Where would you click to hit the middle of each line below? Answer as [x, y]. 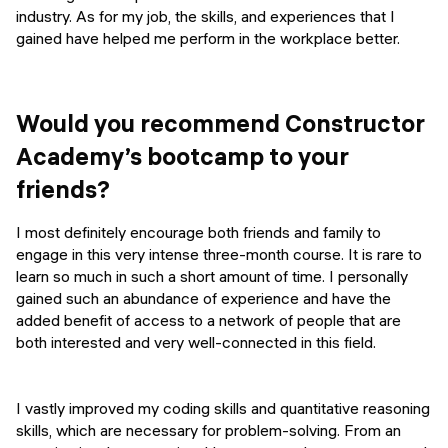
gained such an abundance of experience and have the [203, 297]
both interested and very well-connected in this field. [196, 341]
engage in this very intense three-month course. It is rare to [219, 253]
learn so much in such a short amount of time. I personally [212, 275]
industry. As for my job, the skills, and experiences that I [205, 15]
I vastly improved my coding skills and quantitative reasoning [223, 407]
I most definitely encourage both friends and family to [198, 231]
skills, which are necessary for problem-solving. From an [208, 429]
